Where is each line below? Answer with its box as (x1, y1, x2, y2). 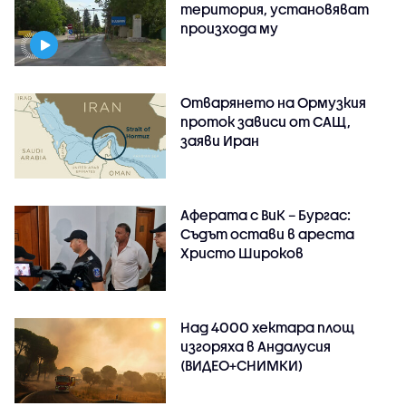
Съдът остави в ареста (180, 225, 355, 242)
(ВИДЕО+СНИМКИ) (180, 356, 304, 373)
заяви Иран (180, 131, 260, 149)
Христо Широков (180, 244, 304, 261)
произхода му (180, 19, 279, 36)
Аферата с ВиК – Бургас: (180, 206, 352, 223)
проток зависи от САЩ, (180, 112, 352, 130)
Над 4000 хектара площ (180, 318, 355, 335)
